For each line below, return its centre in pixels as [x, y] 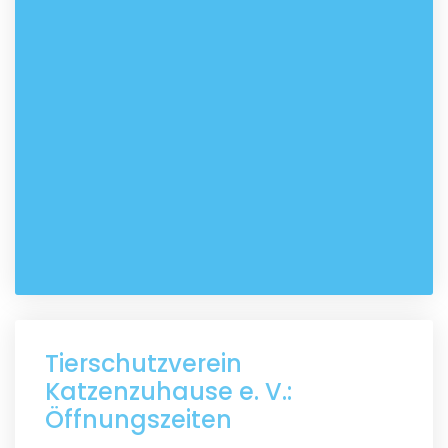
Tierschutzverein [143, 363]
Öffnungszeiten [138, 419]
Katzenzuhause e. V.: [168, 391]
